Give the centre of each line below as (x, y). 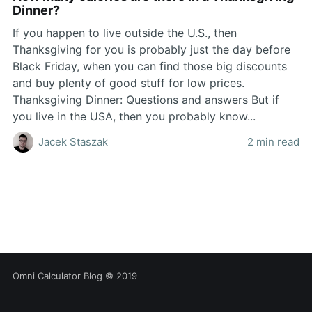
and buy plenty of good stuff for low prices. (128, 83)
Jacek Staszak (73, 141)
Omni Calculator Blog (57, 276)
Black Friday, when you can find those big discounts (149, 66)
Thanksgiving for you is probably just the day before (151, 49)
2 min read (274, 141)
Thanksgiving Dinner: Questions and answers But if (146, 99)
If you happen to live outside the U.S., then (124, 32)
